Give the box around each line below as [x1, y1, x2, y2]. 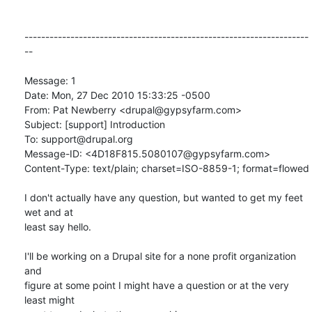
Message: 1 [24, 74, 76, 86]
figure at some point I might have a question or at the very [24, 279, 289, 291]
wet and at [24, 205, 73, 218]
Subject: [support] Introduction [24, 118, 165, 130]
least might [24, 293, 75, 306]
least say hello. [24, 220, 91, 233]
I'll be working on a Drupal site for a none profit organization [24, 249, 296, 262]
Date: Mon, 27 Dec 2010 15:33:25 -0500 [24, 88, 210, 101]
